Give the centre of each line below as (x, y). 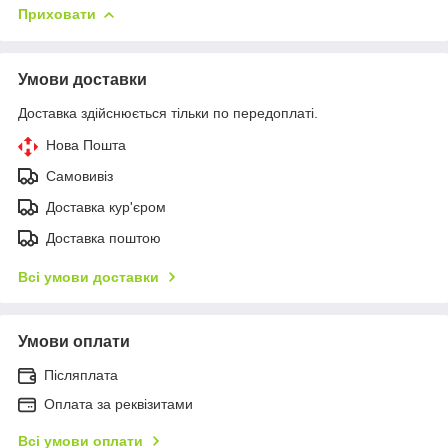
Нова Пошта (86, 144)
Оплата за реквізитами (118, 403)
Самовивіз (79, 175)
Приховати (57, 13)
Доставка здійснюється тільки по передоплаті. (168, 112)
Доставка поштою (103, 237)
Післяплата (81, 374)
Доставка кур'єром (106, 206)
